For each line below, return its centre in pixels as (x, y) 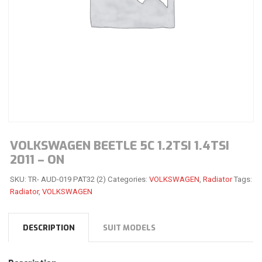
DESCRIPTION (49, 228)
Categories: (128, 179)
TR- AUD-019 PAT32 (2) (67, 179)
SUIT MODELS (130, 228)
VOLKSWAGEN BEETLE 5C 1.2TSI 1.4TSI (119, 146)
